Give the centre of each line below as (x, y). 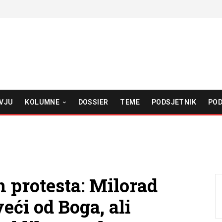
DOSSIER (93, 102)
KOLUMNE (42, 102)
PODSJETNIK (174, 102)
